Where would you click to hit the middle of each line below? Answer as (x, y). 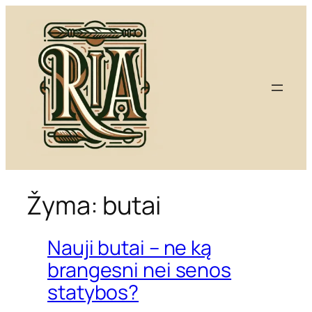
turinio (24, 48)
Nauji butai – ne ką (130, 247)
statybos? (93, 292)
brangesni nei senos (140, 270)
